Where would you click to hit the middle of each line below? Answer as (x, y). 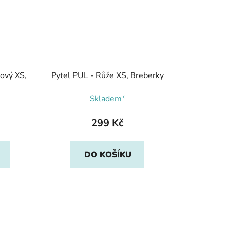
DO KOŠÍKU (107, 154)
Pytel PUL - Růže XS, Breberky (107, 75)
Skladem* (107, 99)
